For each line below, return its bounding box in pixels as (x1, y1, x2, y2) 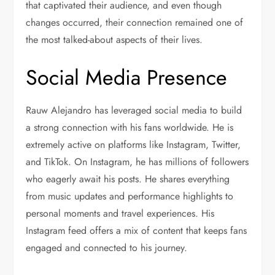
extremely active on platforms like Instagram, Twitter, (26, 137, 241, 152)
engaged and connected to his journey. (26, 240, 188, 255)
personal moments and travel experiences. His (26, 206, 215, 220)
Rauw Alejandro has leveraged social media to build (26, 103, 242, 117)
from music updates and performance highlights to (26, 188, 234, 203)
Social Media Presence (26, 62, 228, 93)
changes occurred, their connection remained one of (26, 15, 244, 29)
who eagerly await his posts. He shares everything (26, 171, 230, 186)
